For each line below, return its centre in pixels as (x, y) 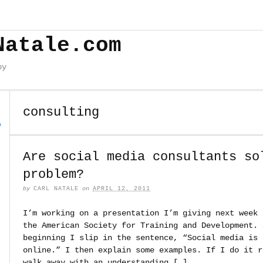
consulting (61, 112)
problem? (53, 174)
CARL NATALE (56, 188)
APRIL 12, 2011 (122, 188)
